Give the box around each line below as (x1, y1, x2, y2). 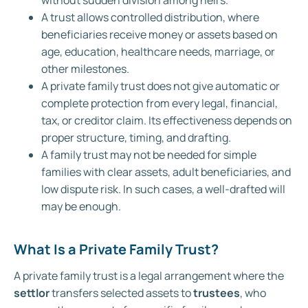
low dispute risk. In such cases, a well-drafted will (41, 181, 285, 197)
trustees (193, 285, 240, 300)
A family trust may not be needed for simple (41, 147, 256, 163)
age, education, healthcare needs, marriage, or (41, 44, 275, 60)
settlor (14, 285, 49, 300)
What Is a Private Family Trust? (14, 239, 219, 258)
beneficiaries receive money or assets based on (41, 27, 278, 43)
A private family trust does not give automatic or (41, 78, 280, 94)
